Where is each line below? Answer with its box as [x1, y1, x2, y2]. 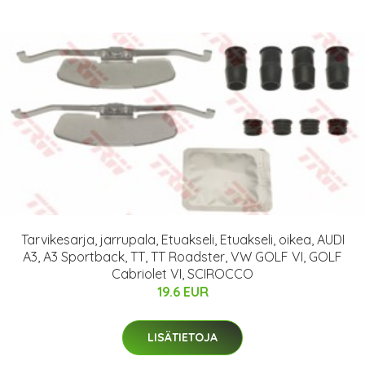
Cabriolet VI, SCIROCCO [112, 265, 253, 282]
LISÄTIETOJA [147, 329, 218, 345]
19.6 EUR [156, 283, 209, 300]
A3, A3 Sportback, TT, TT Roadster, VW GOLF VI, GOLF [23, 248, 342, 265]
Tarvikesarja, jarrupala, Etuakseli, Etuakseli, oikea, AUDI [20, 231, 345, 248]
